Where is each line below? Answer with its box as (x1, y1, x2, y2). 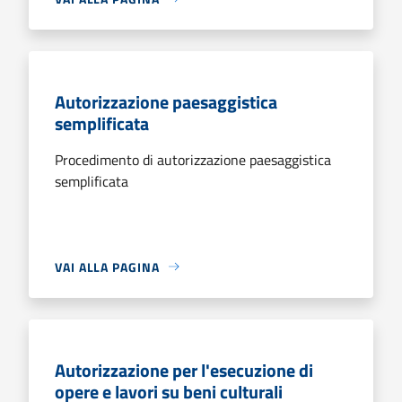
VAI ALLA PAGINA (55, 257, 160, 276)
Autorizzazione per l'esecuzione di (55, 355, 313, 384)
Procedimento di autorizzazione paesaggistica (55, 148, 331, 170)
